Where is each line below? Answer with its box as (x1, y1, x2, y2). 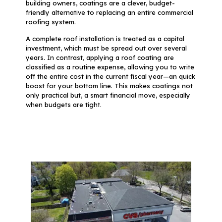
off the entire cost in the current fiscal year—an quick (25, 72, 195, 81)
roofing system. (25, 18, 76, 26)
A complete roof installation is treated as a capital (25, 35, 184, 43)
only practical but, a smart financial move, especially (25, 91, 190, 100)
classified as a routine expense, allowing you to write (25, 63, 194, 71)
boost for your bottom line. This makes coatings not (25, 82, 193, 90)
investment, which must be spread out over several (25, 44, 187, 53)
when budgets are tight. (25, 101, 102, 109)
